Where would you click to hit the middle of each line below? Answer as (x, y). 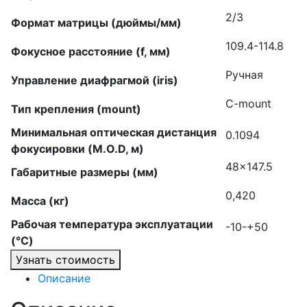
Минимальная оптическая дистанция (114, 132)
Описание (64, 278)
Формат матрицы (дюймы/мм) (96, 23)
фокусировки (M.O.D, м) (77, 149)
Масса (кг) (40, 201)
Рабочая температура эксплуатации (112, 224)
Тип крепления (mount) (76, 109)
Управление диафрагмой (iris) (95, 80)
